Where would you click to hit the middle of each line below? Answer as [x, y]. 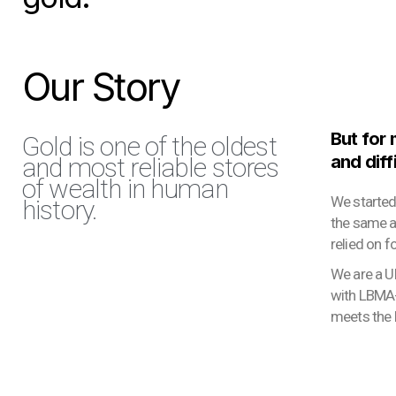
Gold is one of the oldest [149, 146]
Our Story [101, 87]
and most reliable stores [151, 168]
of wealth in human [125, 189]
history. [60, 210]
